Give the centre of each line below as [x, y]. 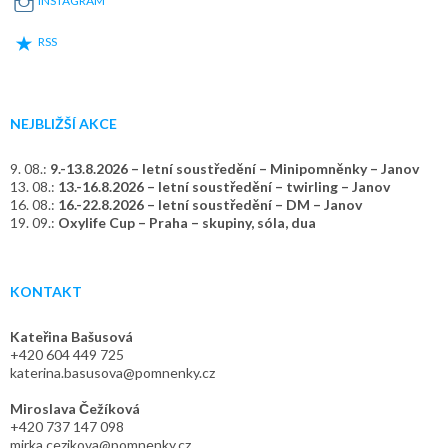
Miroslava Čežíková [75, 408]
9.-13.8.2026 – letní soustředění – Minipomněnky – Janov [234, 168]
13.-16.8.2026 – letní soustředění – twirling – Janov [224, 186]
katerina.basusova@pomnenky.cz [112, 372]
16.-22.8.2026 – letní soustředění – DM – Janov [210, 204]
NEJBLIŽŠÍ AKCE [63, 123]
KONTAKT [46, 291]
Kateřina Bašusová [71, 336]
